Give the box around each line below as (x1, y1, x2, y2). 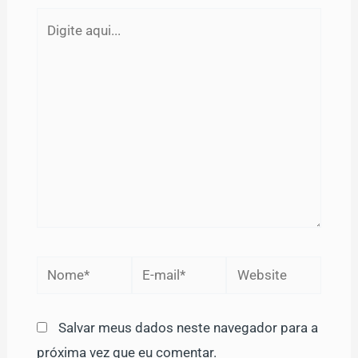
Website (225, 259, 276, 276)
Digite (35, 10, 71, 27)
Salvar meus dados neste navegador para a (58, 320, 318, 336)
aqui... (35, 35, 71, 52)
